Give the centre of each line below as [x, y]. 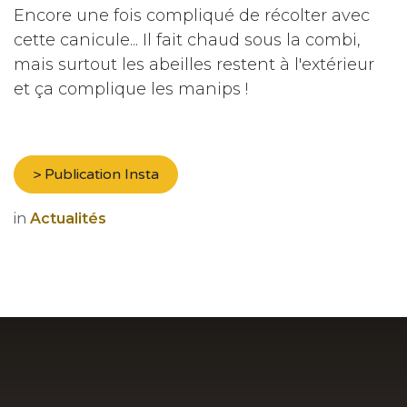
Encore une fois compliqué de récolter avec [192, 16]
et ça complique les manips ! [131, 89]
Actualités [68, 219]
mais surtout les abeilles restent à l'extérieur [194, 65]
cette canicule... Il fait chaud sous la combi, [187, 40]
